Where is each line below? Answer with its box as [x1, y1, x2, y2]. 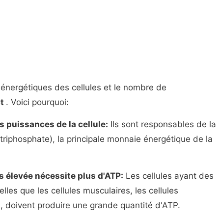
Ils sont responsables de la [108, 119, 216, 129]
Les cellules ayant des [123, 171, 214, 181]
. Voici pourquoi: [6, 97, 69, 107]
